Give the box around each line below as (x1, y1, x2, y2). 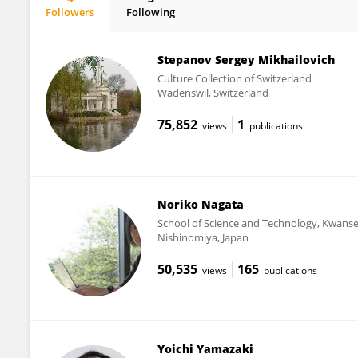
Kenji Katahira (58, 18, 133, 33)
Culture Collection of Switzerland (157, 71, 312, 86)
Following (126, 5, 175, 19)
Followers (46, 5, 94, 19)
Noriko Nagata (157, 196, 244, 212)
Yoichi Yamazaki (157, 340, 253, 356)
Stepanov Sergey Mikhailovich (157, 52, 335, 67)
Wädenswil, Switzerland (157, 86, 268, 100)
